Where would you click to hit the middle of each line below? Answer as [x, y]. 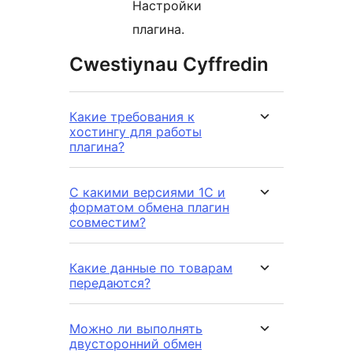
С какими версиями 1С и [147, 192]
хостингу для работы [136, 131]
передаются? [110, 282]
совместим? [108, 222]
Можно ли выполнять [136, 328]
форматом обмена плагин [149, 207]
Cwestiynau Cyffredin [169, 64]
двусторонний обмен [136, 343]
